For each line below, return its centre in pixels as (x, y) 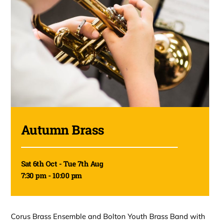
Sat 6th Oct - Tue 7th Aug (62, 163)
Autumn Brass (62, 129)
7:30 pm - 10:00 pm (51, 175)
